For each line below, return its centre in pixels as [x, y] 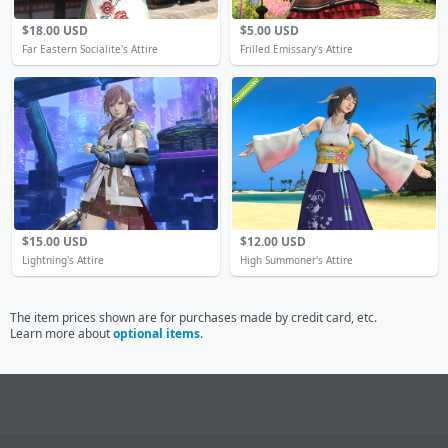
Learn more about [61, 333]
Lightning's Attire [63, 260]
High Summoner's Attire [296, 260]
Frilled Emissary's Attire [296, 49]
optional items [156, 333]
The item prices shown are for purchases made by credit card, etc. [193, 317]
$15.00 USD [55, 241]
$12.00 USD [273, 241]
